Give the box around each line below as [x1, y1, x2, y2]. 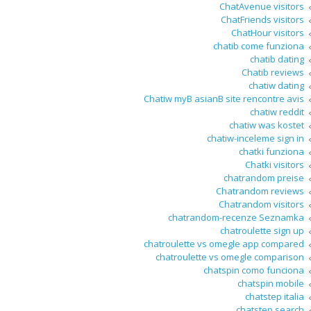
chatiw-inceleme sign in [207, 132, 304, 145]
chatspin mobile [237, 277, 304, 290]
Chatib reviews [242, 66, 304, 79]
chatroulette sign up [220, 224, 304, 237]
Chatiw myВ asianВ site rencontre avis [144, 92, 304, 106]
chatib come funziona [213, 40, 304, 53]
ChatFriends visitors [221, 13, 304, 26]
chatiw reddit [250, 106, 304, 119]
